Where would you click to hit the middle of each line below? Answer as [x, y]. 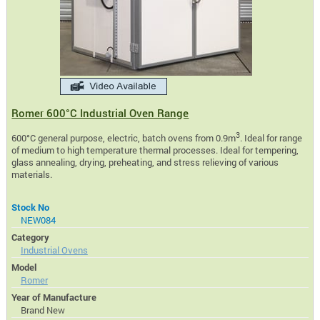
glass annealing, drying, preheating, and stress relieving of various [145, 162]
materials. [32, 175]
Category [31, 237]
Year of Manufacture [54, 297]
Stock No [31, 207]
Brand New [42, 310]
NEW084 [38, 220]
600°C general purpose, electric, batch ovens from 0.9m [124, 138]
